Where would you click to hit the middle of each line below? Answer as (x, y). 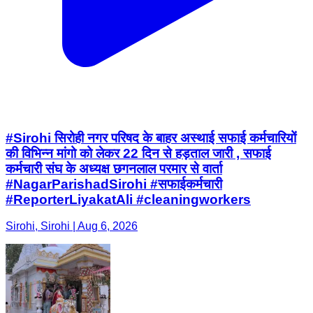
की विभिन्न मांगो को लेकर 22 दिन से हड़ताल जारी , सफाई (138, 153)
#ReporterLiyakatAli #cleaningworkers (128, 199)
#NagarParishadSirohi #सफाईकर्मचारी (114, 184)
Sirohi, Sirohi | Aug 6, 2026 (72, 226)
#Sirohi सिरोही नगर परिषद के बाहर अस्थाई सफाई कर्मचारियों (151, 138)
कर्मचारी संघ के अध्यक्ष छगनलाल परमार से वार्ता (114, 168)
